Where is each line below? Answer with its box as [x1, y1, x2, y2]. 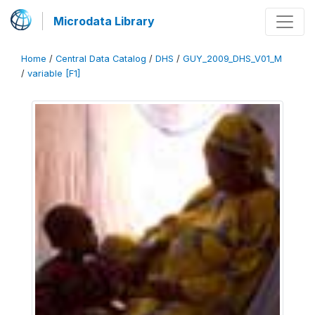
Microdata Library [53, 14, 155, 28]
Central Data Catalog [56, 53, 146, 64]
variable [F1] [27, 68, 80, 79]
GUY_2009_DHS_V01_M [183, 53, 282, 64]
